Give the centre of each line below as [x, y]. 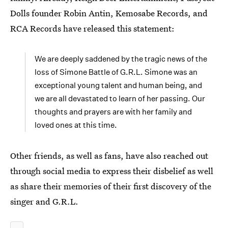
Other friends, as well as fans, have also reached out [109, 155]
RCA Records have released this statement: [92, 28]
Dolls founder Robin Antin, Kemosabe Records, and [109, 13]
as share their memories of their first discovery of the [111, 186]
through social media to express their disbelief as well [112, 171]
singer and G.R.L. [44, 201]
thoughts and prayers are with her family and [113, 112]
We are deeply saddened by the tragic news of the [121, 59]
